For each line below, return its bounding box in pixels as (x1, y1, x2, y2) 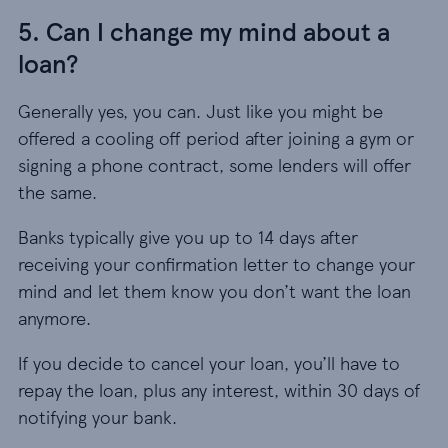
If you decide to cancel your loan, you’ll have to (18, 350, 400, 375)
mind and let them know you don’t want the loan (18, 278, 411, 303)
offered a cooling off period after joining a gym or (18, 125, 414, 150)
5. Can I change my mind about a (18, 13, 390, 49)
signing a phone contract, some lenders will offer (18, 152, 411, 177)
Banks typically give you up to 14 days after (18, 224, 358, 249)
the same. (18, 179, 97, 204)
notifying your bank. (18, 404, 177, 429)
